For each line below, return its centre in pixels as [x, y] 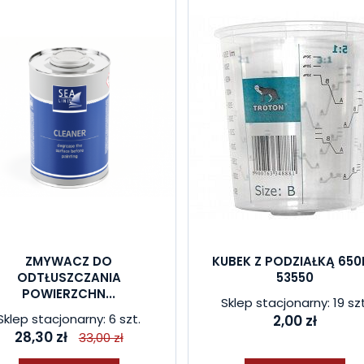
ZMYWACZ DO [69, 261]
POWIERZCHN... [69, 294]
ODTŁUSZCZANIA [69, 277]
